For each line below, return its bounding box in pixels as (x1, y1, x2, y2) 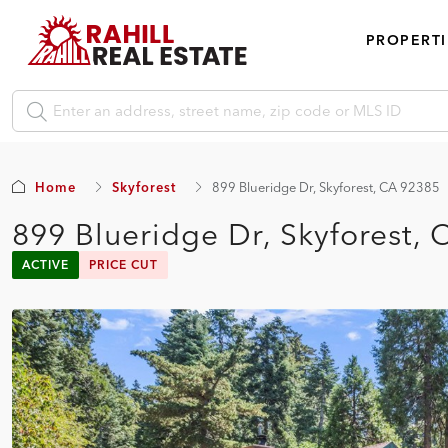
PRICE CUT (89, 257, 158, 272)
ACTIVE (22, 257, 69, 272)
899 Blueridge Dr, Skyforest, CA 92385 (212, 179, 440, 195)
